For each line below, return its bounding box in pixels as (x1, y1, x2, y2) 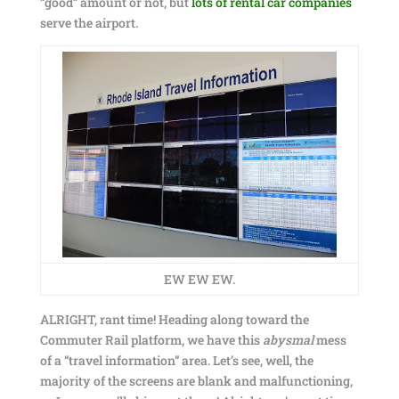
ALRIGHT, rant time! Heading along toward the (39, 311, 309, 328)
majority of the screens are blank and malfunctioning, (39, 372, 353, 389)
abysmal (262, 331, 316, 348)
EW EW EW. (163, 271, 235, 288)
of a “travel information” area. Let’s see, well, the (39, 352, 313, 369)
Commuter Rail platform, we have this (39, 331, 263, 348)
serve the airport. (39, 14, 138, 31)
